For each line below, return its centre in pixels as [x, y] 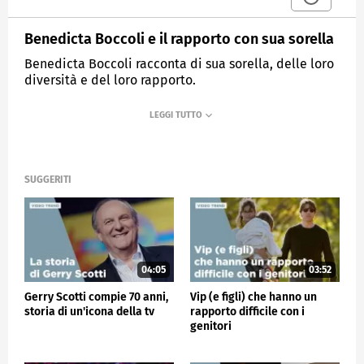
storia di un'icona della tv [89, 311]
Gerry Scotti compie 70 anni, [96, 297]
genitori [211, 326]
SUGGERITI [48, 180]
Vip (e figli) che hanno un [253, 297]
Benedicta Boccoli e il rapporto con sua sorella [179, 39]
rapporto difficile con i [247, 311]
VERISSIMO [145, 119]
